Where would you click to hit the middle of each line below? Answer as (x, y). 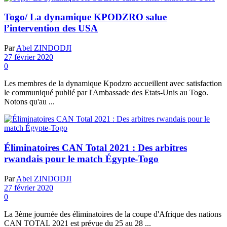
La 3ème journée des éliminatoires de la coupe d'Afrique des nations (113, 214)
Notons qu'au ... (29, 102)
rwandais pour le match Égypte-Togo (81, 159)
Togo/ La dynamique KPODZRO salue (85, 17)
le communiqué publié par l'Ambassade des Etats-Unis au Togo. (106, 93)
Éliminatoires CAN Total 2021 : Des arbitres (96, 147)
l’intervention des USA (51, 28)
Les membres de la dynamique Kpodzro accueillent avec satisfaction (113, 84)
